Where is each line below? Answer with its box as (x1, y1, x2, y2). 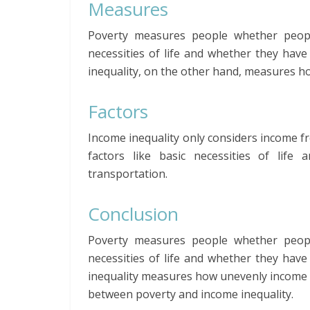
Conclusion (88, 201, 179, 227)
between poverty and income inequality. (88, 286, 293, 302)
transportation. (88, 166, 167, 182)
